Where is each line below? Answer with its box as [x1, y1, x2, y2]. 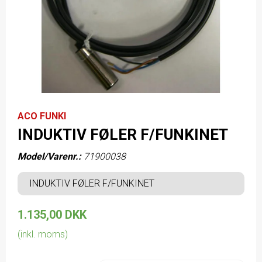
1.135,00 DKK [18, 208, 87, 222]
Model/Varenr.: [18, 151, 81, 163]
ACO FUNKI [18, 111, 66, 122]
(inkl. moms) [18, 229, 68, 240]
